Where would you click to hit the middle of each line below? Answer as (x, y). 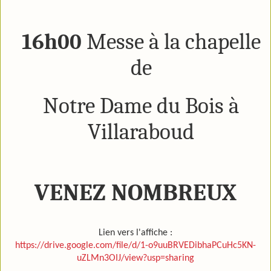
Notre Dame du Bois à (141, 105)
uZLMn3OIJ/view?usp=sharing (135, 258)
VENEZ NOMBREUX (135, 192)
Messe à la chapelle (173, 41)
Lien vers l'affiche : (135, 233)
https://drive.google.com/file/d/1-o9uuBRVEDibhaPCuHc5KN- (135, 245)
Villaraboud (141, 131)
